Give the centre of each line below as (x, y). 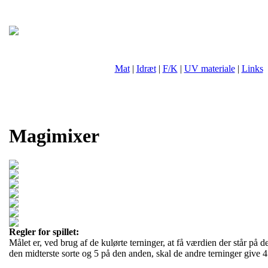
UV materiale (209, 68)
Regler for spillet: (44, 232)
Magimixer (54, 136)
